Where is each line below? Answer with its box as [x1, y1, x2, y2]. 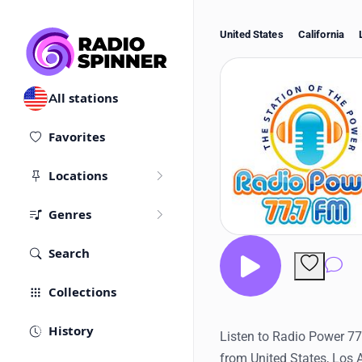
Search [48, 246, 90, 262]
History [48, 323, 94, 339]
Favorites [48, 129, 105, 145]
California [297, 28, 345, 40]
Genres [48, 207, 91, 223]
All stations [48, 90, 118, 107]
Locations [48, 168, 107, 184]
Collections [48, 284, 116, 301]
